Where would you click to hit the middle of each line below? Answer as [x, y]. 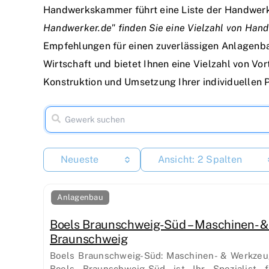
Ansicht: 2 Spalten [200, 160]
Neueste [80, 160]
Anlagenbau [80, 198]
